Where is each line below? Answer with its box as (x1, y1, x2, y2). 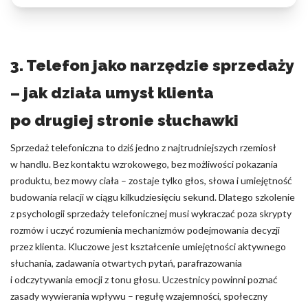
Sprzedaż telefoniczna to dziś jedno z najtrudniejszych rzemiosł (10, 142, 276, 153)
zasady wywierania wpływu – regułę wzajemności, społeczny (10, 290, 267, 302)
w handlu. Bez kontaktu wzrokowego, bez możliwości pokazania (10, 158, 278, 170)
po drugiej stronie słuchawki (10, 111, 239, 129)
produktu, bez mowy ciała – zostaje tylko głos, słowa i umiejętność (10, 175, 292, 186)
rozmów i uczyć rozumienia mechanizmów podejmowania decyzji (10, 224, 280, 236)
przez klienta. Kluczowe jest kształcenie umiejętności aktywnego (10, 241, 286, 252)
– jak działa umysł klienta (10, 83, 214, 102)
